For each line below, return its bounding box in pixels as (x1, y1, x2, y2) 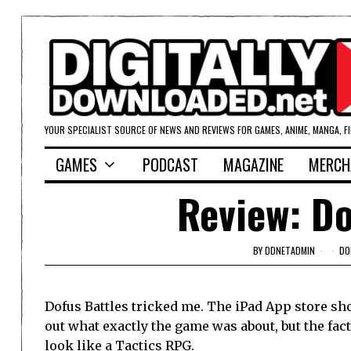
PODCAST (143, 153, 198, 177)
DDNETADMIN (265, 243, 315, 257)
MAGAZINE (223, 153, 284, 177)
